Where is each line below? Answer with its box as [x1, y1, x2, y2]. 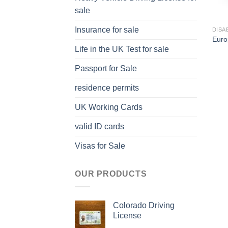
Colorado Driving [113, 201, 175, 210]
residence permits [75, 83, 139, 93]
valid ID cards [75, 122, 124, 131]
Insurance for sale [75, 25, 139, 35]
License [113, 211, 141, 220]
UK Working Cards [75, 103, 142, 112]
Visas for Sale [75, 141, 125, 151]
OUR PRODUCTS [75, 169, 147, 179]
